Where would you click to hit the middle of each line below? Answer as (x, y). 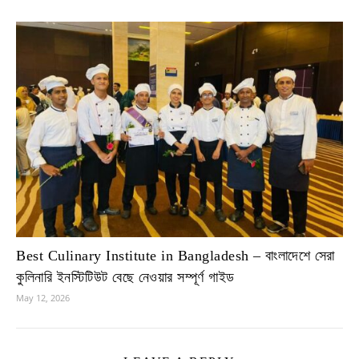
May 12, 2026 (43, 297)
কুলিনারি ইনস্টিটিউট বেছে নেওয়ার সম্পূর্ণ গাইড (125, 277)
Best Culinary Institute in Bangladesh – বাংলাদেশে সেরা (175, 255)
